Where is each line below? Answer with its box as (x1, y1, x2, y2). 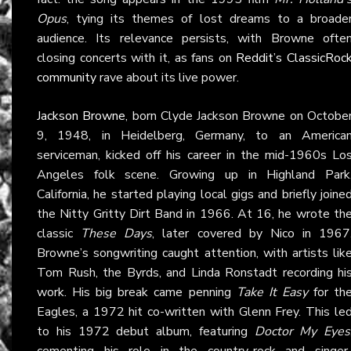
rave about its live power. (96, 68, 239, 86)
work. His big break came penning (37, 283, 237, 301)
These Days (81, 224, 153, 242)
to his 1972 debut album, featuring (37, 322, 255, 340)
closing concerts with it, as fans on (37, 49, 237, 67)
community (37, 68, 96, 86)
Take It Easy (236, 283, 308, 301)
